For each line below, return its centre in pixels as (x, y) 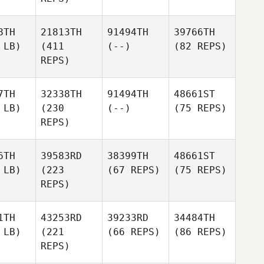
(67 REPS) (134, 170)
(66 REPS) (134, 232)
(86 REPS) (200, 232)
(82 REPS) (200, 46)
